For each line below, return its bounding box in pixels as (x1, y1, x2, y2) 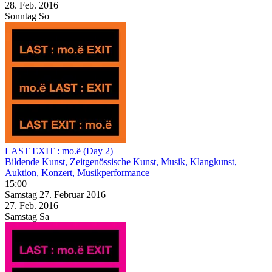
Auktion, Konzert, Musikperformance (5, 167, 149, 178)
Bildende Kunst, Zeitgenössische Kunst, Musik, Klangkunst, (5, 156, 237, 167)
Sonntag (5, 10, 36, 21)
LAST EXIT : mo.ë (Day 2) (5, 145, 113, 156)
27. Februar (39, 189, 86, 200)
